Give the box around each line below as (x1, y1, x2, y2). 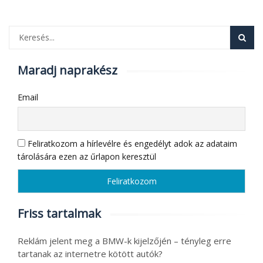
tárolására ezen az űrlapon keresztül (18, 151, 156, 163)
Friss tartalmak (18, 205, 101, 222)
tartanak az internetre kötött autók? (18, 248, 163, 260)
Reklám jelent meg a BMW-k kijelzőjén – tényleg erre (18, 235, 231, 247)
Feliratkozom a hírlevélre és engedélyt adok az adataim (25, 138, 237, 150)
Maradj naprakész (18, 62, 117, 79)
